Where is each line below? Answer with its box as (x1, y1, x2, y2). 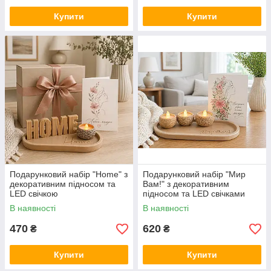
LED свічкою (10, 189, 58, 198)
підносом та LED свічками (143, 189, 245, 198)
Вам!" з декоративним (143, 179, 229, 189)
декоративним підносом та (10, 179, 116, 189)
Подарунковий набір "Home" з (10, 169, 128, 179)
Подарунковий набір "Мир (143, 169, 246, 179)
